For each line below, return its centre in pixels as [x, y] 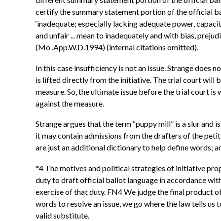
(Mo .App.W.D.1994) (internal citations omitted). [117, 47]
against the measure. [70, 103]
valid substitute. [62, 215]
